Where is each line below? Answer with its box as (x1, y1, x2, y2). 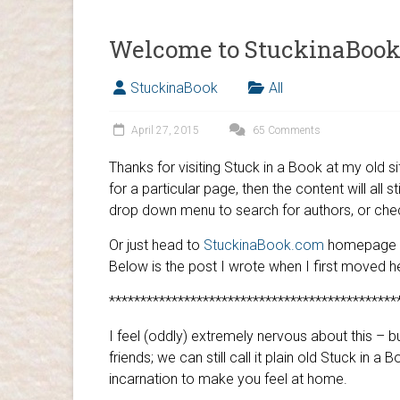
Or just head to (109, 236, 204, 254)
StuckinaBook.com (204, 236, 324, 254)
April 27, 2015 (131, 123, 199, 137)
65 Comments (250, 123, 321, 137)
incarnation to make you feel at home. (109, 370, 347, 387)
